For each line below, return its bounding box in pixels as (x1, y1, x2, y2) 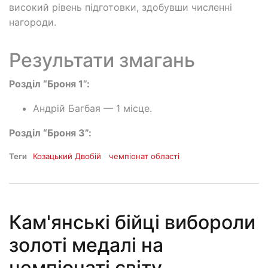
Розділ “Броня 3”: (9, 126, 92, 139)
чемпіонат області (109, 151, 180, 161)
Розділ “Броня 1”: (9, 77, 90, 90)
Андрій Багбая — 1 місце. (33, 102, 152, 114)
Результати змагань (9, 48, 195, 72)
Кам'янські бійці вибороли (9, 211, 255, 234)
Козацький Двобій (33, 151, 101, 161)
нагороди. (9, 16, 56, 28)
